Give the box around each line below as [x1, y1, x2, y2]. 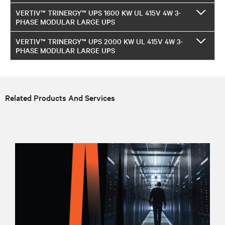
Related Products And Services [5, 91, 115, 103]
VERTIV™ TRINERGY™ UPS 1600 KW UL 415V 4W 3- [16, 7, 181, 18]
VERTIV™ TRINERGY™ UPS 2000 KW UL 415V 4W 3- [16, 36, 183, 46]
